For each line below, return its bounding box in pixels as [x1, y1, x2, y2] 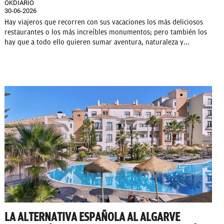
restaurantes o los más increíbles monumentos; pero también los [4, 28, 207, 37]
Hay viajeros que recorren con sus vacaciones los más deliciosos [4, 18, 203, 27]
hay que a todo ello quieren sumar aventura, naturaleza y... [4, 38, 189, 47]
